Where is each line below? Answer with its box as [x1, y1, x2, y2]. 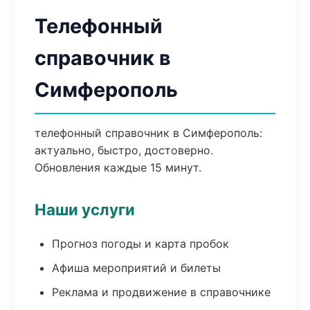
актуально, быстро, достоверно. [35, 143, 213, 157]
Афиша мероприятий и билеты [52, 261, 221, 275]
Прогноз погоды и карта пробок [52, 237, 229, 250]
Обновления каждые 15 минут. [35, 161, 201, 174]
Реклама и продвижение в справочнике [52, 285, 271, 299]
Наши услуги [35, 200, 135, 219]
